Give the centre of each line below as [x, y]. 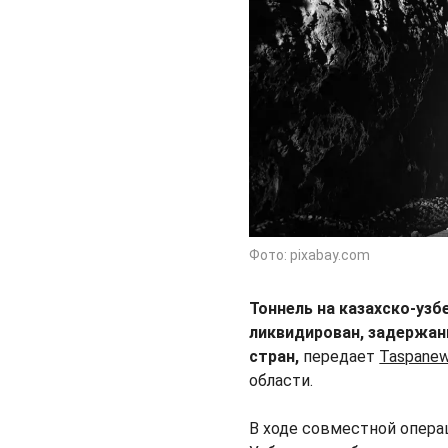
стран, [276, 357]
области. [281, 381]
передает [341, 357]
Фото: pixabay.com [310, 255]
